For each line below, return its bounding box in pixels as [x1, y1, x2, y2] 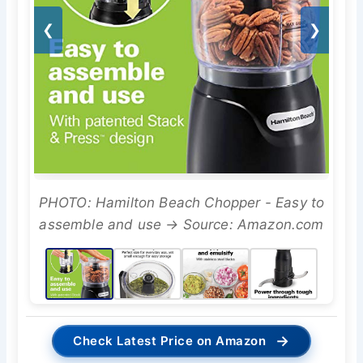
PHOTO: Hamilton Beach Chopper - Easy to [38, 194, 325, 211]
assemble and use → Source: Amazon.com [39, 216, 324, 233]
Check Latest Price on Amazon [73, 333, 267, 349]
